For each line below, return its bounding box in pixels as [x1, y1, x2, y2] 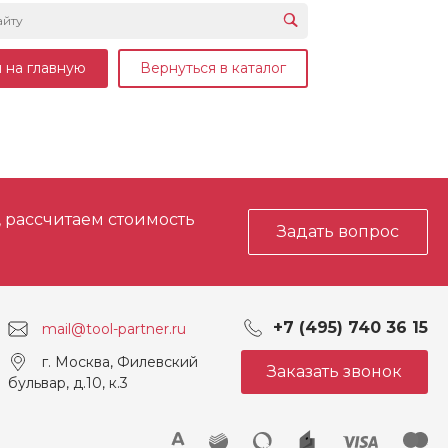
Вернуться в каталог [140, 59, 286, 78]
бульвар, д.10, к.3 [8, 374, 128, 393]
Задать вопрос [277, 222, 399, 242]
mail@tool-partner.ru [42, 319, 186, 338]
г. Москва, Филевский [42, 352, 198, 371]
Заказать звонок [267, 362, 402, 382]
